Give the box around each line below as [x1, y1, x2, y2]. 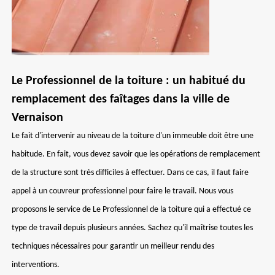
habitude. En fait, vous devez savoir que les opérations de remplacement [12, 150, 260, 159]
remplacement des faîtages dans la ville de [12, 93, 230, 106]
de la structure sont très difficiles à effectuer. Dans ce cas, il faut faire [12, 168, 249, 177]
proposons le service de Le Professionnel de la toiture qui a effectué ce [12, 205, 251, 214]
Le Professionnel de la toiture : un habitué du [12, 75, 246, 87]
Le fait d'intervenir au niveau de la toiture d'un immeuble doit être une [12, 131, 254, 141]
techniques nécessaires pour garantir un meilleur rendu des [12, 242, 214, 251]
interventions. [12, 260, 60, 269]
